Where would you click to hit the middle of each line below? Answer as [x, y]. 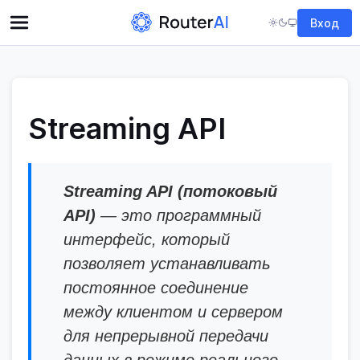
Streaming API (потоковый [170, 191]
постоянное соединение [156, 288]
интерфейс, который [147, 239]
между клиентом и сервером [173, 312]
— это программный [178, 215]
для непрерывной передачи [166, 336]
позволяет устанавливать [167, 264]
